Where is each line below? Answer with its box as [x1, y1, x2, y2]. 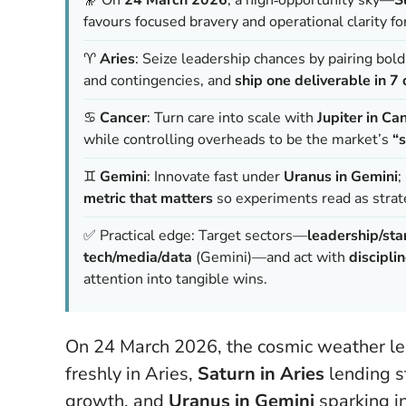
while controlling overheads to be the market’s [83, 129, 392, 150]
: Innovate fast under [147, 166, 284, 187]
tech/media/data [83, 246, 192, 267]
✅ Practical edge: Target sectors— [83, 225, 307, 246]
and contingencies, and [83, 70, 235, 91]
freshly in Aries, [65, 361, 198, 386]
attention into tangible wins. [83, 268, 267, 289]
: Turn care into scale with [147, 107, 317, 128]
